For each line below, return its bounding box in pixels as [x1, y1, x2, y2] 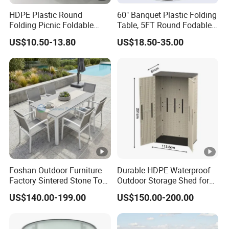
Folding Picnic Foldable [9, 19, 94, 31]
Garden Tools [117, 185, 165, 196]
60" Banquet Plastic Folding [117, 9, 217, 20]
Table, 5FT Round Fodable [117, 19, 212, 31]
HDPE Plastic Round [9, 9, 83, 20]
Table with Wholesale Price [9, 185, 106, 196]
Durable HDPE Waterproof [117, 164, 211, 176]
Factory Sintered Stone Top [9, 174, 107, 186]
